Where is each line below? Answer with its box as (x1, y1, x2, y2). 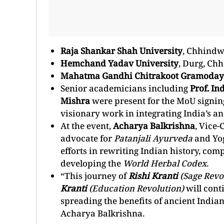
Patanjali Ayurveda (114, 132, 192, 144)
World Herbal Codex (123, 157, 206, 169)
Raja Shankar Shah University (60, 44, 182, 56)
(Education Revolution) (87, 182, 184, 194)
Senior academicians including (60, 82, 190, 94)
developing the (60, 157, 123, 169)
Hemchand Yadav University (60, 57, 178, 69)
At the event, (60, 119, 113, 131)
